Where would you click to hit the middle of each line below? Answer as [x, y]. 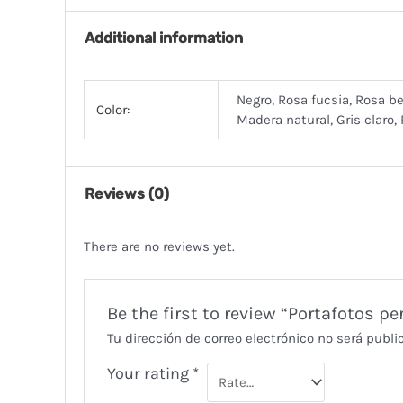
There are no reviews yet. [159, 246]
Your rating [149, 373]
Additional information [164, 39]
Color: [113, 109]
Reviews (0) [127, 194]
